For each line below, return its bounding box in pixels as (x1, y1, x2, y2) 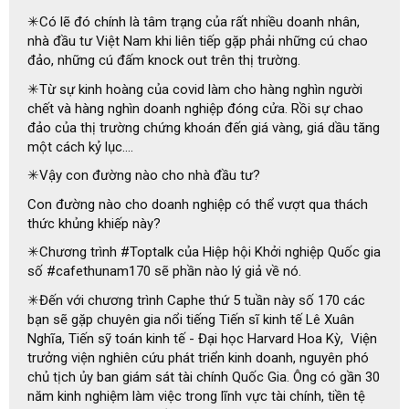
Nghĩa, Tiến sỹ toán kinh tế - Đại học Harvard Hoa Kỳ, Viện (27, 330, 377, 347)
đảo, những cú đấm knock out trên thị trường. (27, 52, 300, 69)
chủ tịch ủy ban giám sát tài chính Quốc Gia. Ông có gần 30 (27, 368, 380, 385)
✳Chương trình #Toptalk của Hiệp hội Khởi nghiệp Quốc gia (27, 244, 381, 261)
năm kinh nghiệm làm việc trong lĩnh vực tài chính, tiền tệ (27, 387, 365, 404)
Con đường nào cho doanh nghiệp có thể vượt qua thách (27, 195, 368, 213)
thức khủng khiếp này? (27, 215, 161, 232)
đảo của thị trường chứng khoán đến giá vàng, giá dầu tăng (27, 119, 380, 136)
